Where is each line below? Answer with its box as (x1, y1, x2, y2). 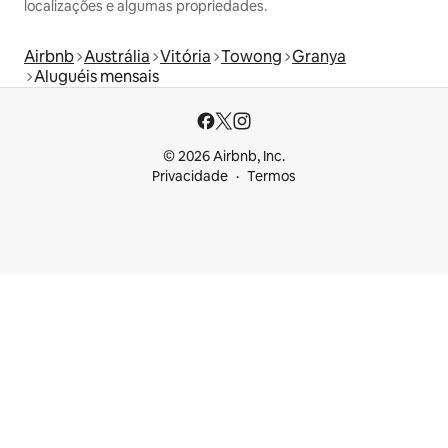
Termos (247, 167, 296, 186)
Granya (292, 46, 346, 68)
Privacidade (152, 167, 228, 186)
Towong (221, 46, 282, 68)
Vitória (160, 46, 211, 68)
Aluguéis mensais (34, 66, 159, 88)
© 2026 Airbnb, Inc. (163, 147, 285, 166)
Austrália (84, 46, 150, 68)
